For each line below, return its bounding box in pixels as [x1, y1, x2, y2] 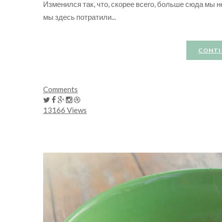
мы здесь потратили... [43, 12, 116, 21]
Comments [43, 84, 78, 94]
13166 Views [43, 105, 87, 114]
